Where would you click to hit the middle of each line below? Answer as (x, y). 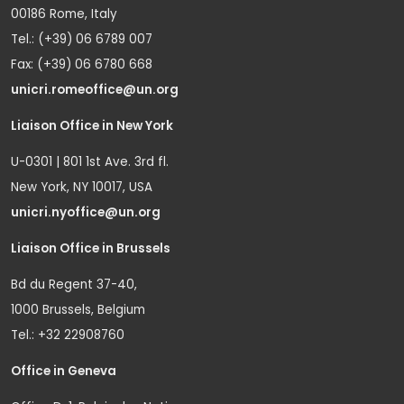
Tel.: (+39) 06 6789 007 (82, 39)
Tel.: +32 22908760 (68, 335)
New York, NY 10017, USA (82, 187)
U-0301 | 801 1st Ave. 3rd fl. (90, 161)
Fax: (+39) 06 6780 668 (82, 64)
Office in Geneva (64, 371)
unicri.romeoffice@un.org (96, 89)
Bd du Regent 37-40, (74, 284)
